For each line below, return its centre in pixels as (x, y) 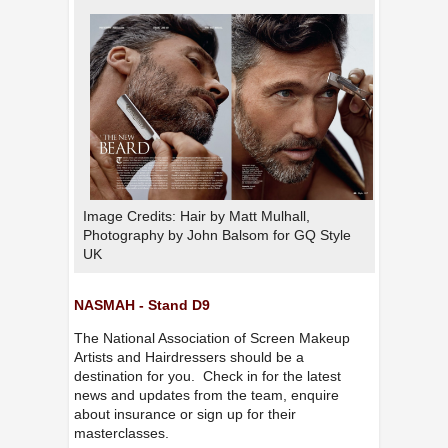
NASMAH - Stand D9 (141, 304)
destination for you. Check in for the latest (207, 376)
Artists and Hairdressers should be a (188, 357)
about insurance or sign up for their (184, 414)
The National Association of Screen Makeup (211, 338)
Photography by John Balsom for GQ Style (216, 234)
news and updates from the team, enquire (206, 395)
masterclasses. (121, 433)
